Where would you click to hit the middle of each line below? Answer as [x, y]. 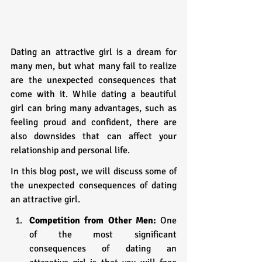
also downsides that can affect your [94, 136]
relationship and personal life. [71, 150]
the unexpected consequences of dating [94, 185]
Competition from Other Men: [93, 220]
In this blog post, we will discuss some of [94, 171]
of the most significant [103, 234]
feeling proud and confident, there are [94, 122]
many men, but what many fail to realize [94, 66]
